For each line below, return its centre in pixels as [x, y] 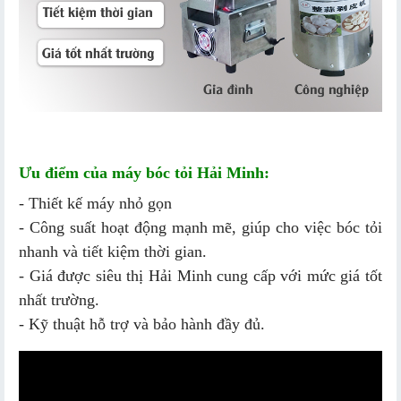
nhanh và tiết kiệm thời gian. [113, 252]
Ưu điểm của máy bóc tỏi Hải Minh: [144, 173]
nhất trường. [59, 300]
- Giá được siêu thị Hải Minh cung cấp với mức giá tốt [200, 276]
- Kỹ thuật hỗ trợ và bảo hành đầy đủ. [142, 324]
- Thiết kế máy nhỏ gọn [95, 204]
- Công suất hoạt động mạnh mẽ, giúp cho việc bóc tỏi [200, 228]
